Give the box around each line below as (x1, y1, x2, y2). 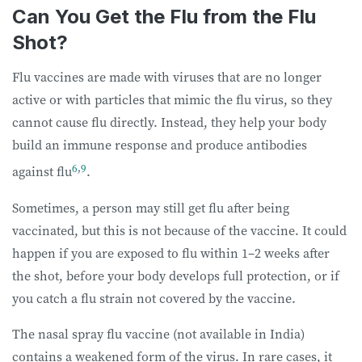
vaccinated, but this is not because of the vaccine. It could (12, 221, 347, 239)
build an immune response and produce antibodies (12, 136, 307, 154)
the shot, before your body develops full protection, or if (12, 266, 339, 284)
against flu (12, 162, 72, 181)
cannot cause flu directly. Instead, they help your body (12, 113, 326, 132)
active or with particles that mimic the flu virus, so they (12, 90, 332, 109)
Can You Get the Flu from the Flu (12, 5, 316, 29)
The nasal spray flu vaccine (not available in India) (12, 324, 305, 343)
